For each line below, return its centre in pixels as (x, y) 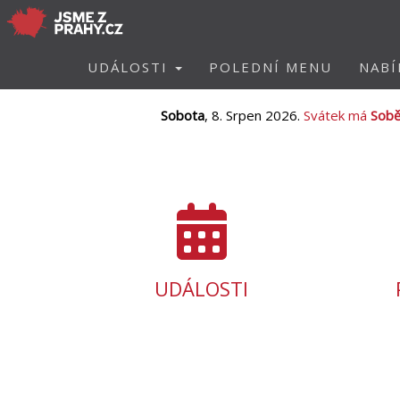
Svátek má (337, 115)
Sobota (182, 115)
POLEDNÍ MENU (271, 67)
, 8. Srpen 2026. (254, 115)
